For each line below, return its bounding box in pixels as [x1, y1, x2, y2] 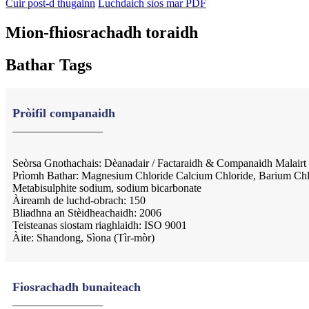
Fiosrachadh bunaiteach [12, 280, 141, 295]
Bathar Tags [6, 56, 92, 74]
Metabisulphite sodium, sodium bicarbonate [12, 182, 201, 195]
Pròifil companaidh [12, 106, 115, 121]
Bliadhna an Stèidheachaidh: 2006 [12, 207, 161, 219]
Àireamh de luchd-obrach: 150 [12, 195, 146, 207]
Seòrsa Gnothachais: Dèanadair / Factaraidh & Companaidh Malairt [12, 157, 306, 170]
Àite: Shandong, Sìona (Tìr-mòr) [12, 232, 154, 244]
